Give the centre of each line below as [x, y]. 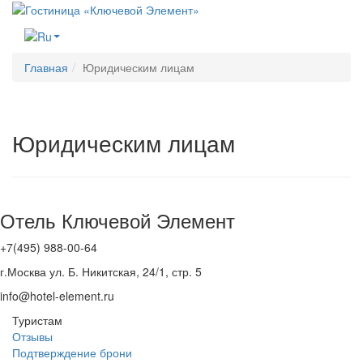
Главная [46, 67]
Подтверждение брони [72, 353]
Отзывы [32, 337]
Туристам [37, 320]
